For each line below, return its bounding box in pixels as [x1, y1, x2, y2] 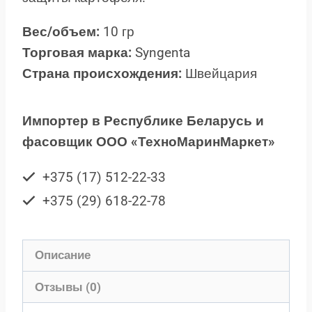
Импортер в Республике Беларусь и [22, 112, 264, 129]
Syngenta [132, 44, 190, 61]
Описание [35, 248, 91, 263]
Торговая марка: [22, 44, 132, 61]
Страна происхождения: [22, 65, 182, 81]
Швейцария [182, 65, 257, 81]
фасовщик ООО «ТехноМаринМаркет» [22, 133, 275, 150]
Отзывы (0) [35, 279, 102, 294]
